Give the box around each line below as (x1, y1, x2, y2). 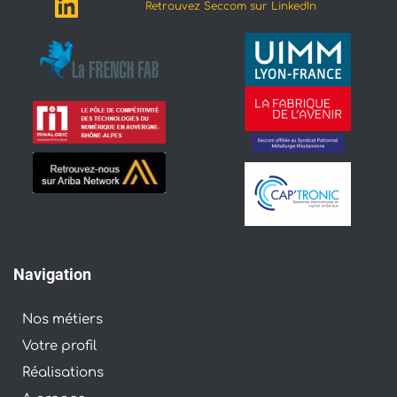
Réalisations (22, 365, 104, 380)
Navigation (13, 265, 91, 284)
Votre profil (22, 339, 97, 354)
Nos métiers (22, 312, 103, 327)
